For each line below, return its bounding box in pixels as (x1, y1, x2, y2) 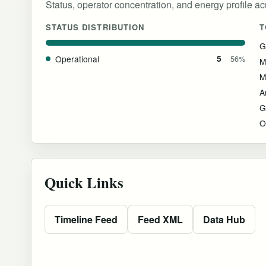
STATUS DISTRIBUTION (46, 21, 144, 33)
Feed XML (138, 212, 183, 226)
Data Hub (203, 212, 245, 226)
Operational (55, 52, 99, 65)
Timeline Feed (55, 212, 118, 226)
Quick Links (45, 171, 123, 193)
